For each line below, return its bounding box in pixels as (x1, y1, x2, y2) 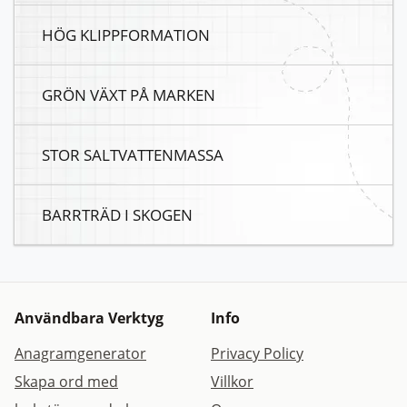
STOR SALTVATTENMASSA (42, 144, 223, 166)
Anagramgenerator (15, 343, 146, 364)
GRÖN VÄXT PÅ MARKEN (42, 84, 215, 106)
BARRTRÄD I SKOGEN (42, 203, 193, 226)
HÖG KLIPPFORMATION (42, 24, 210, 46)
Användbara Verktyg (15, 308, 164, 329)
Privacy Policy (211, 343, 303, 364)
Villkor (211, 372, 253, 392)
